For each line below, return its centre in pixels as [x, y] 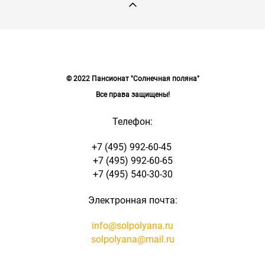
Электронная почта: [132, 200]
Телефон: [132, 121]
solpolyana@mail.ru [132, 239]
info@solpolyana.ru [132, 225]
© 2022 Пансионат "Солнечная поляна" [132, 78]
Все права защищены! [132, 94]
